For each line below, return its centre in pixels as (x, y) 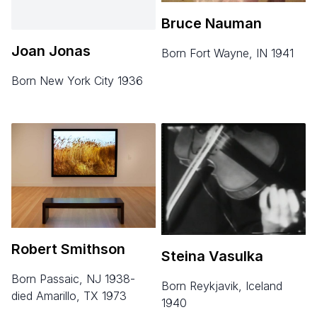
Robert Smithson (68, 249)
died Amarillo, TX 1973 (69, 296)
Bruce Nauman (212, 24)
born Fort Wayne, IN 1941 (231, 53)
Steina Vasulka (212, 256)
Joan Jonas (51, 51)
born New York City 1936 (81, 80)
